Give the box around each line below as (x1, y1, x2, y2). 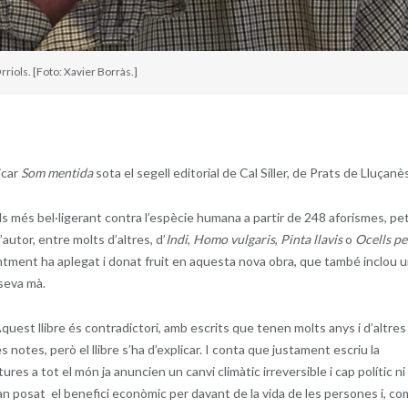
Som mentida (17, 164, 93, 180)
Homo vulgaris (189, 230, 275, 247)
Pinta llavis (280, 230, 342, 247)
